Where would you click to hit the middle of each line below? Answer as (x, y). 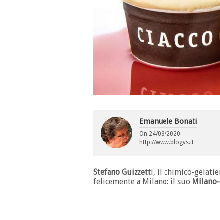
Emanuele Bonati (168, 122)
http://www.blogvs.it (166, 143)
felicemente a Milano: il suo (143, 182)
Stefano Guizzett (122, 172)
